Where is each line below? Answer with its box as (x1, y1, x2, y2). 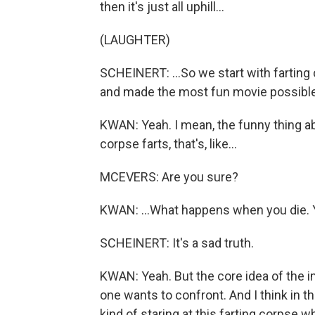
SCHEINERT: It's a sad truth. (100, 236, 254, 250)
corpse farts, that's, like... (100, 136, 237, 151)
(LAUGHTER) (100, 32, 170, 47)
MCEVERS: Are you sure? (100, 169, 238, 184)
